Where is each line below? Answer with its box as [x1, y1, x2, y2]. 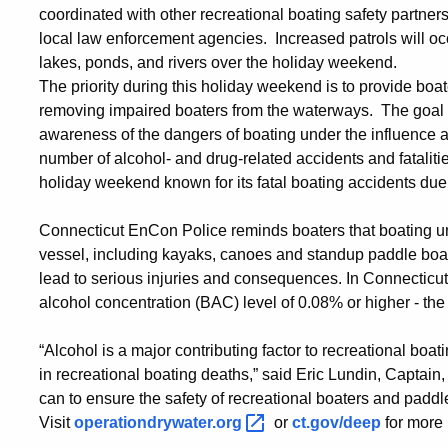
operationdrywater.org [74, 414, 246, 432]
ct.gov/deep [292, 414, 381, 432]
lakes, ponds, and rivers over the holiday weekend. [39, 54, 397, 72]
